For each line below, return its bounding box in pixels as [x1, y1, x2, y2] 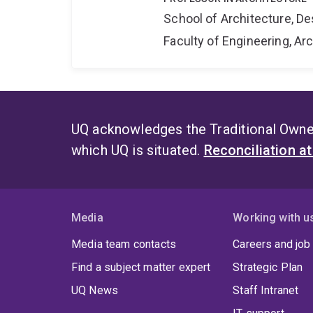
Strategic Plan [233, 261, 303, 275]
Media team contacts [71, 238, 177, 252]
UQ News [71, 284, 119, 298]
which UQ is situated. [71, 142, 204, 159]
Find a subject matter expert [71, 261, 211, 275]
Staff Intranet [233, 284, 299, 298]
